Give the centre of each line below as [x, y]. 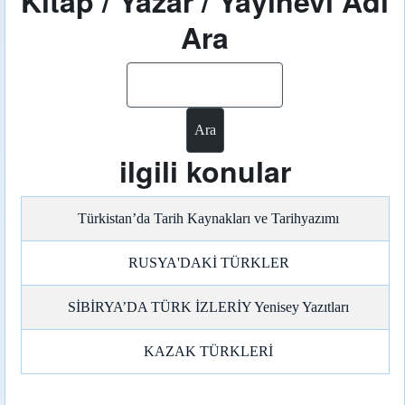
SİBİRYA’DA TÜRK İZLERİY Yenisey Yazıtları [209, 307]
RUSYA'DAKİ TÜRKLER [208, 263]
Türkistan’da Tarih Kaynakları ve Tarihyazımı [209, 218]
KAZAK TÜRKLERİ [209, 351]
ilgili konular [205, 171]
